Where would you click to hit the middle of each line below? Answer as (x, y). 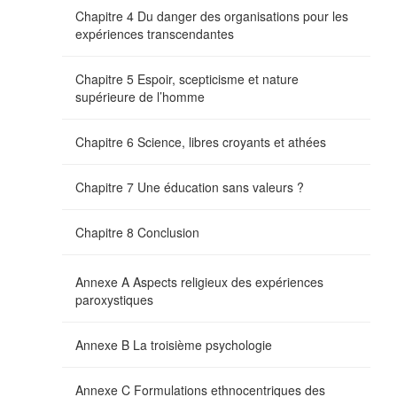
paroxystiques (114, 299)
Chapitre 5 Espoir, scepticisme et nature (187, 78)
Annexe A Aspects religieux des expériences (199, 281)
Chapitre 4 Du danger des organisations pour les (212, 16)
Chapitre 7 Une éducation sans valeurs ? (190, 187)
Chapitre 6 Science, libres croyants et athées (201, 141)
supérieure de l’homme (140, 96)
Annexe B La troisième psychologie (174, 344)
